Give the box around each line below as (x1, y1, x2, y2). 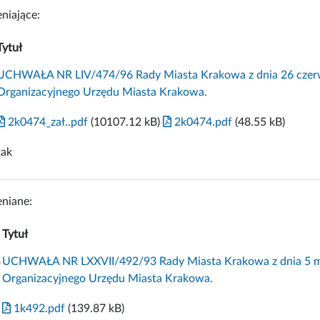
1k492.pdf (11, 302, 65, 314)
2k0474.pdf (171, 116, 232, 128)
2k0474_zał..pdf (5, 116, 88, 128)
